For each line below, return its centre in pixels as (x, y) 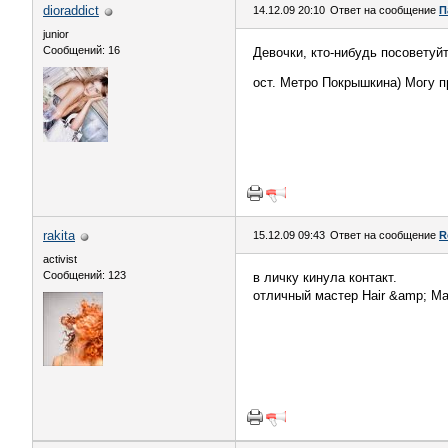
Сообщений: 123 (84, 275)
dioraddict (71, 10)
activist (60, 259)
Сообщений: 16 (81, 50)
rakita (59, 235)
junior (56, 34)
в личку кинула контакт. (325, 277)
